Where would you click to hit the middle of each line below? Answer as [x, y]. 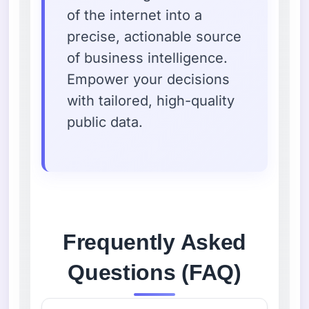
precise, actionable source [154, 36]
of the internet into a [135, 15]
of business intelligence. [148, 58]
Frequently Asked [154, 242]
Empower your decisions [149, 79]
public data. [105, 122]
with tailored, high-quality [151, 100]
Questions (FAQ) [154, 272]
